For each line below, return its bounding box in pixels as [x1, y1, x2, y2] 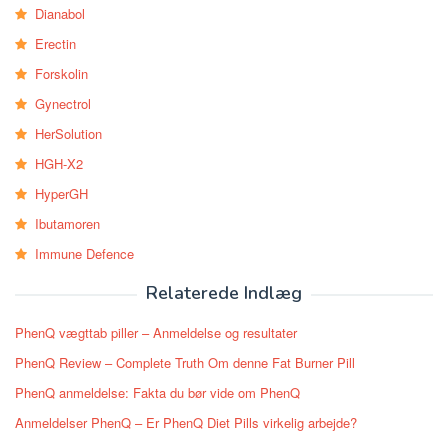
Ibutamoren [35, 214, 100, 234]
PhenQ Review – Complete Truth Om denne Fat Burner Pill [15, 353, 355, 373]
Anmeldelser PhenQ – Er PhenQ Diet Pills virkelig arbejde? [15, 413, 357, 433]
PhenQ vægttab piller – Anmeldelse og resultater [15, 323, 297, 343]
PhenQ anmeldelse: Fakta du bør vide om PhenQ [15, 383, 300, 403]
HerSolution [35, 124, 102, 144]
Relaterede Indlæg [146, 281, 302, 306]
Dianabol [35, 4, 85, 24]
